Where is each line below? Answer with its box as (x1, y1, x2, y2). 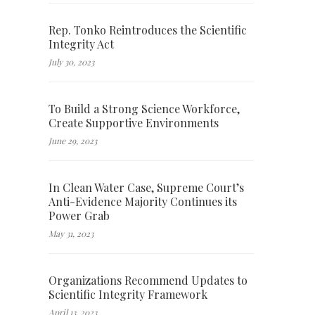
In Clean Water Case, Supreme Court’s (48, 179, 244, 195)
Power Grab (48, 207, 110, 223)
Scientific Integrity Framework (48, 286, 207, 302)
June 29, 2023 (48, 134, 97, 146)
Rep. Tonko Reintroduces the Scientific (48, 22, 247, 37)
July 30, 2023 (48, 56, 94, 67)
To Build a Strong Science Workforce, (48, 101, 240, 116)
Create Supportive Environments (48, 115, 219, 130)
